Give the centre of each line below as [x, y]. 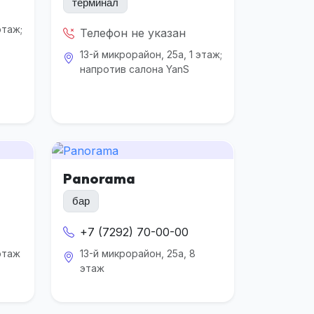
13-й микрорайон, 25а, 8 [138, 253]
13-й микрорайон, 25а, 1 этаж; [151, 55]
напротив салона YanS [135, 69]
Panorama [99, 178]
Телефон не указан [133, 33]
